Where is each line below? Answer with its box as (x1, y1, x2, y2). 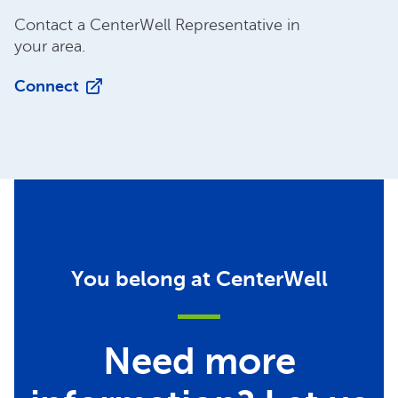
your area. (14, 36, 85, 55)
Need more (102, 339, 296, 383)
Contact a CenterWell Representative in (14, 15, 300, 34)
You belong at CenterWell (70, 266, 328, 291)
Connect (14, 76, 79, 95)
